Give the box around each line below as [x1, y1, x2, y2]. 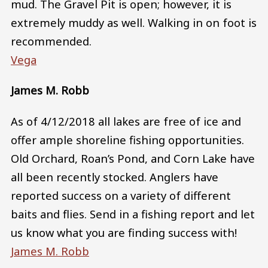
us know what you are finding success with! [11, 225, 240, 240]
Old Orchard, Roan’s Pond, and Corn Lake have [11, 151, 255, 166]
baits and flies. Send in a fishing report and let [11, 206, 255, 222]
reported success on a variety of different [11, 188, 231, 203]
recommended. [11, 33, 95, 48]
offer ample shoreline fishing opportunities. [11, 132, 244, 148]
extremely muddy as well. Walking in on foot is [11, 14, 257, 30]
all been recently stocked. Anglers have [11, 169, 218, 185]
